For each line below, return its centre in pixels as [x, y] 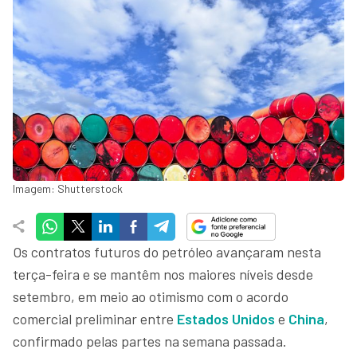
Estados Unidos [226, 318]
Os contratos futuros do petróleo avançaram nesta [167, 251]
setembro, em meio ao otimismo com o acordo [151, 296]
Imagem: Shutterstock [68, 188]
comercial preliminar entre [95, 318]
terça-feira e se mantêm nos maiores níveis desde [163, 274]
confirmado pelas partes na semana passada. [150, 341]
